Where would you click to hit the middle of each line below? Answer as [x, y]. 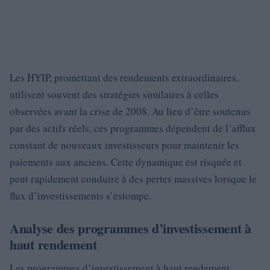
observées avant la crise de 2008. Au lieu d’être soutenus [130, 111]
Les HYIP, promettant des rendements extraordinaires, [124, 77]
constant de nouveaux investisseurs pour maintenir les [124, 145]
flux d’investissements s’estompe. [80, 196]
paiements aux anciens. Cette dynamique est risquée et [126, 162]
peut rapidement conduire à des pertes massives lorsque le [133, 179]
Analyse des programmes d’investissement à [130, 228]
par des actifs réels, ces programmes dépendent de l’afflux [133, 128]
